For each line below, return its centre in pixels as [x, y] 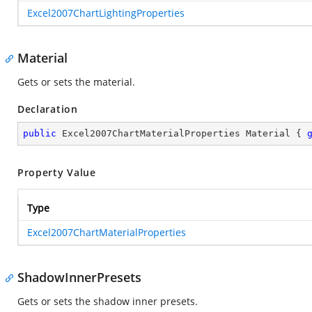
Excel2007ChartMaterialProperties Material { [182, 133]
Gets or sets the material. [76, 82]
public [40, 133]
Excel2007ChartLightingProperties [106, 13]
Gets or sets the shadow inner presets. [108, 301]
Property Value [57, 172]
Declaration [48, 109]
